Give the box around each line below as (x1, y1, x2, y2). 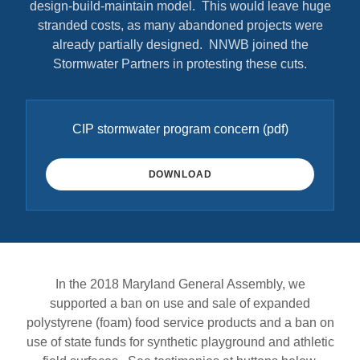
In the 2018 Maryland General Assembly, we (55, 277, 305, 291)
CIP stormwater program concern (72, 122, 260, 136)
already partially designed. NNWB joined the (51, 38, 309, 51)
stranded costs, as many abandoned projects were (37, 18, 323, 32)
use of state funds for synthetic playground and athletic (26, 335, 334, 349)
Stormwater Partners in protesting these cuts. (53, 57, 307, 71)
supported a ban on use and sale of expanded (50, 297, 310, 310)
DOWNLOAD (148, 169, 212, 180)
